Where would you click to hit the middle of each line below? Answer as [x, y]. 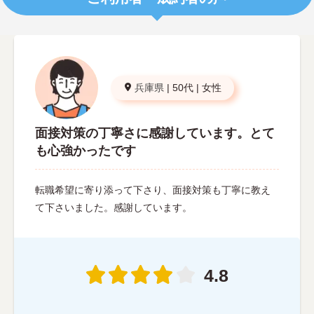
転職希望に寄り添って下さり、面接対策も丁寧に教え [153, 190]
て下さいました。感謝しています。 [114, 207]
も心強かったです [86, 150]
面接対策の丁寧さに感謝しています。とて [155, 133]
